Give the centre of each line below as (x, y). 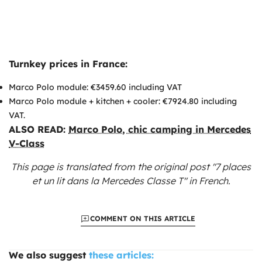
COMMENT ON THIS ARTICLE (142, 218)
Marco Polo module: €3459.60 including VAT (95, 87)
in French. (208, 180)
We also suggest (47, 255)
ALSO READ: (39, 129)
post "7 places (220, 166)
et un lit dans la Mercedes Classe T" (109, 180)
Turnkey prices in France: (68, 63)
